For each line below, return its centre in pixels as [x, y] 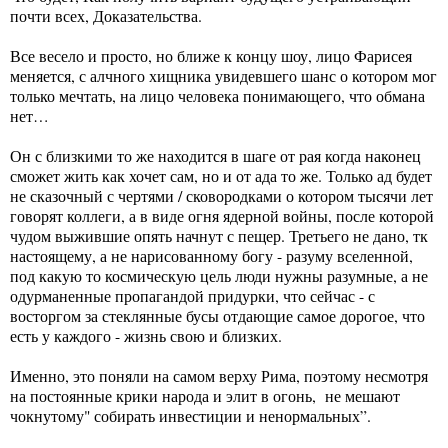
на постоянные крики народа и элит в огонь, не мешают [205, 395]
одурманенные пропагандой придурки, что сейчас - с [192, 295]
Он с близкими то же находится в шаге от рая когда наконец [215, 155]
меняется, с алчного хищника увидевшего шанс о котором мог [223, 75]
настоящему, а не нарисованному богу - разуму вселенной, [211, 255]
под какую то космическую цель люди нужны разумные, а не [219, 275]
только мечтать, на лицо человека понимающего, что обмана [217, 95]
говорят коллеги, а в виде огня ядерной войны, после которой [222, 215]
